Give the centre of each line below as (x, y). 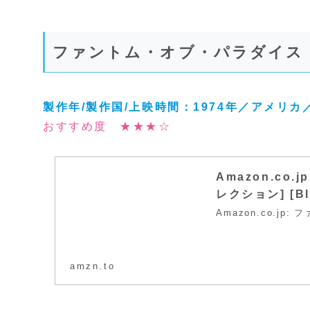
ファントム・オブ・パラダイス (179, 53)
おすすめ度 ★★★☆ (107, 126)
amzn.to (93, 266)
